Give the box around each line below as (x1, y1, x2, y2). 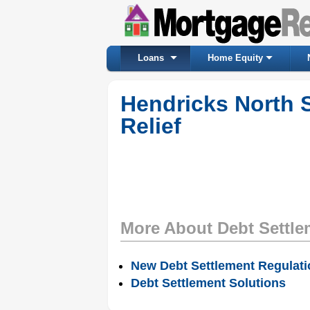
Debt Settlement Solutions (131, 276, 286, 290)
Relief (120, 113, 181, 138)
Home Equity (208, 53, 263, 63)
